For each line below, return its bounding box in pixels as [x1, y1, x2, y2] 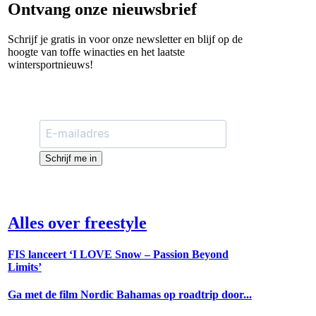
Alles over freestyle [8, 214, 147, 233]
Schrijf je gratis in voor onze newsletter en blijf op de [8, 32, 243, 45]
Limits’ [8, 260, 42, 273]
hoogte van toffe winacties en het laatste [8, 45, 185, 58]
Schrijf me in [45, 152, 97, 164]
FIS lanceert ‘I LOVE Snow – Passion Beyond [8, 248, 229, 260]
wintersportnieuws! [8, 58, 93, 71]
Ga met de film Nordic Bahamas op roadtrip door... [8, 288, 252, 300]
